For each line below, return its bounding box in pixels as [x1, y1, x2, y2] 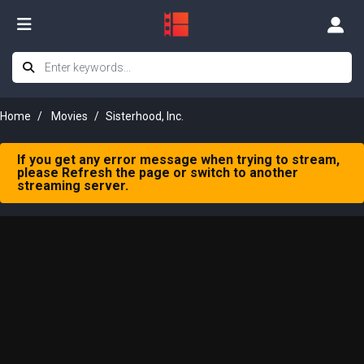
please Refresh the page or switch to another [17, 165, 298, 180]
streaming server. [17, 178, 128, 193]
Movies [51, 110, 88, 123]
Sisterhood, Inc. [106, 110, 184, 123]
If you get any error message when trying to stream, [17, 152, 340, 167]
